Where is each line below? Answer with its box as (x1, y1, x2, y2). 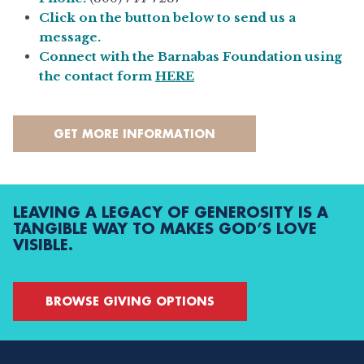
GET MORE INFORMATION (54, 126, 215, 141)
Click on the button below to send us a (39, 10, 296, 25)
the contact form (39, 68, 155, 84)
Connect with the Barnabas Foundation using (39, 49, 342, 64)
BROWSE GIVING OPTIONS (45, 293, 214, 309)
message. (39, 29, 101, 45)
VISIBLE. (13, 235, 73, 254)
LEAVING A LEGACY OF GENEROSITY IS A (13, 202, 328, 222)
